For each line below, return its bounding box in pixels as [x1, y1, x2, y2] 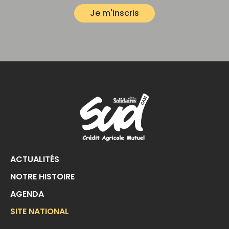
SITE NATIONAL [10, 205, 69, 217]
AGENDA [10, 188, 44, 200]
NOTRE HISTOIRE [10, 171, 75, 182]
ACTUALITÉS [10, 153, 59, 165]
